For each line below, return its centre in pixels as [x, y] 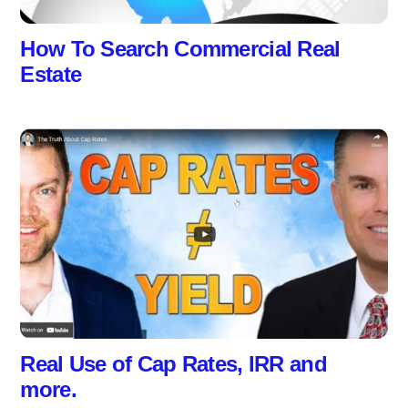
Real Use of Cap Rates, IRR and [173, 363]
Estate [51, 75]
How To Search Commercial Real [180, 49]
